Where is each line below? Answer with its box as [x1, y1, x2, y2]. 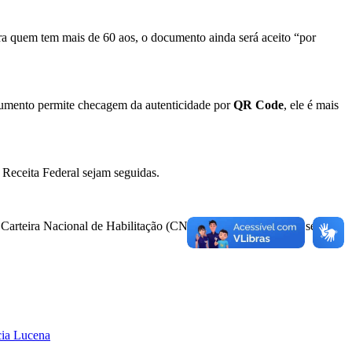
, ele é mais [284, 97, 339, 112]
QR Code [233, 97, 284, 112]
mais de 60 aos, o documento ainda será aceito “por [62, 30, 316, 44]
